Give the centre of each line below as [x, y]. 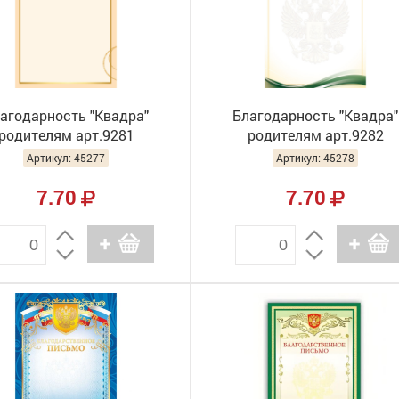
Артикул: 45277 [66, 158]
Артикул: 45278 [315, 158]
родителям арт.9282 [315, 135]
